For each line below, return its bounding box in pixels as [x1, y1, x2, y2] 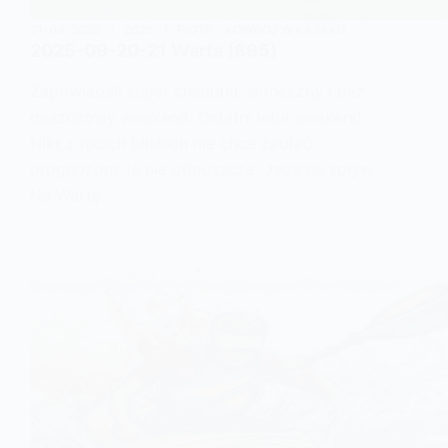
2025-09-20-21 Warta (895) [30, 40, 277, 62]
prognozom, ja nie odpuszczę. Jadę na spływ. [30, 158, 376, 179]
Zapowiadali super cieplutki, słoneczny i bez [30, 80, 365, 101]
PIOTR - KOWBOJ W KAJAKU [177, 22, 346, 38]
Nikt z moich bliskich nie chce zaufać [30, 132, 312, 153]
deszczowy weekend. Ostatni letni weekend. [30, 106, 366, 127]
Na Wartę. [30, 184, 105, 205]
